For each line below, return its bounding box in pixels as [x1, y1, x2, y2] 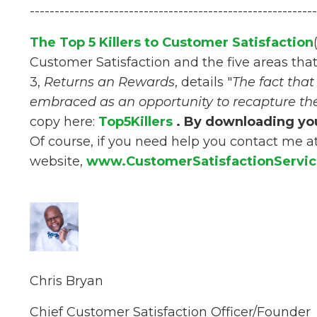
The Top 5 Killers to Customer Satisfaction [30, 34, 313, 50]
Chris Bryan [30, 272, 103, 289]
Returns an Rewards [44, 74, 175, 90]
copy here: [30, 113, 98, 129]
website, [30, 153, 86, 169]
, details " [175, 74, 232, 90]
